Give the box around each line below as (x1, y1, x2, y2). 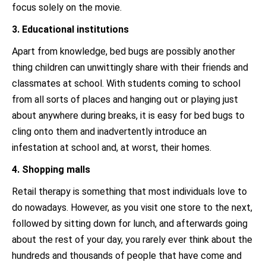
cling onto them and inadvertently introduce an (12, 126, 207, 137)
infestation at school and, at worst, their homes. (12, 142, 211, 153)
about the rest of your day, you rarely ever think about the (12, 234, 252, 245)
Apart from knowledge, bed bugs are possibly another (12, 46, 235, 57)
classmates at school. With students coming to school (12, 78, 240, 89)
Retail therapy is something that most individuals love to (12, 186, 247, 197)
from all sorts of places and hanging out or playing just (12, 94, 238, 105)
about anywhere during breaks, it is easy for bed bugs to (12, 110, 245, 121)
